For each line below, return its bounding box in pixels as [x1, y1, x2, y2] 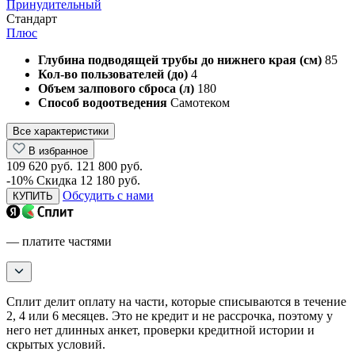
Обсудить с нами [63, 188, 154, 202]
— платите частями [6, 234, 112, 248]
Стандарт [6, 11, 57, 25]
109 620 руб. [6, 158, 73, 173]
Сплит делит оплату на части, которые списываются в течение [6, 294, 346, 308]
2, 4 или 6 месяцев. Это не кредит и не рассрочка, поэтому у [6, 308, 333, 323]
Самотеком [170, 95, 230, 109]
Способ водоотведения [38, 95, 167, 109]
